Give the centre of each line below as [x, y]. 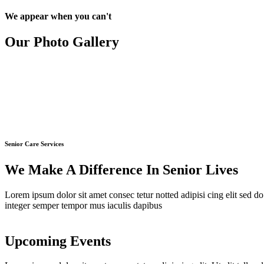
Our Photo [37, 42]
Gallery [96, 42]
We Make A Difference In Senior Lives [121, 169]
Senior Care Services [34, 143]
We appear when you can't [58, 16]
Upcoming [36, 241]
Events [90, 241]
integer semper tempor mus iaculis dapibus [83, 205]
